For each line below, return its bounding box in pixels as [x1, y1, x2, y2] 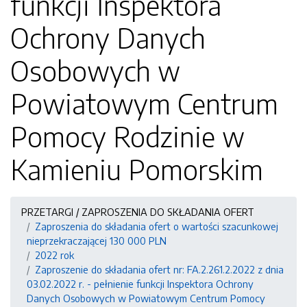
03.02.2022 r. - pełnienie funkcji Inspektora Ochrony [27, 278, 254, 290]
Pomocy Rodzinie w [10, 119, 245, 153]
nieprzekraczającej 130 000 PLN [27, 234, 167, 247]
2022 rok [35, 249, 74, 261]
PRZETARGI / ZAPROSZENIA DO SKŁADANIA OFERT [21, 206, 254, 218]
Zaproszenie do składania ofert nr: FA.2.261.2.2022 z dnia [35, 263, 284, 275]
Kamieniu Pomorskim [10, 152, 263, 186]
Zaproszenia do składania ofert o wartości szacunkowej [35, 220, 278, 232]
